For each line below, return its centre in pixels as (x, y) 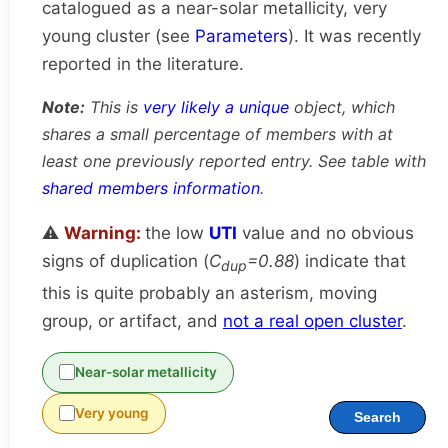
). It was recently (354, 36)
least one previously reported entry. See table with (234, 161)
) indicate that (350, 261)
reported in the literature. (143, 64)
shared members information (151, 188)
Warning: (104, 233)
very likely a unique (216, 107)
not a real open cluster (312, 320)
